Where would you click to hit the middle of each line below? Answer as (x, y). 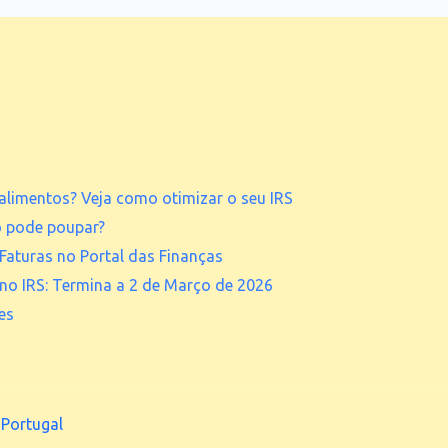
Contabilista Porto (88, 93)
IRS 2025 (88, 127)
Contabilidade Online (88, 158)
